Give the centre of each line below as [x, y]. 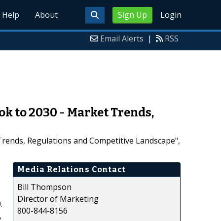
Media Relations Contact [72, 169]
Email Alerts [122, 38]
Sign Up [132, 15]
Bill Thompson [44, 187]
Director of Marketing [58, 199]
